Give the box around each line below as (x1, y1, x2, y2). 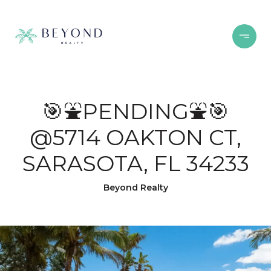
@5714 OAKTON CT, (30, 124, 241, 151)
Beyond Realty (103, 182, 168, 193)
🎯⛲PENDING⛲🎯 (42, 98, 229, 125)
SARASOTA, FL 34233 (22, 150, 249, 177)
